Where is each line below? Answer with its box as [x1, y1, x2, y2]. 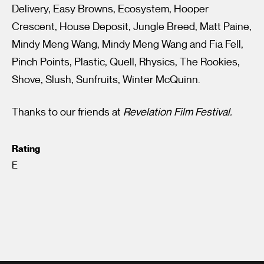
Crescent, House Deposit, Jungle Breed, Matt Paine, [12, 19, 252, 33]
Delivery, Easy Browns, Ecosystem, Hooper [12, 2, 209, 15]
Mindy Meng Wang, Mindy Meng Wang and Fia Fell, [12, 37, 243, 51]
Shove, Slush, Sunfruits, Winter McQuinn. [12, 72, 200, 86]
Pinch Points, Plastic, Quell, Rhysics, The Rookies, [12, 55, 240, 68]
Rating [12, 142, 40, 155]
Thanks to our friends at [12, 105, 123, 118]
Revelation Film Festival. [123, 105, 232, 118]
